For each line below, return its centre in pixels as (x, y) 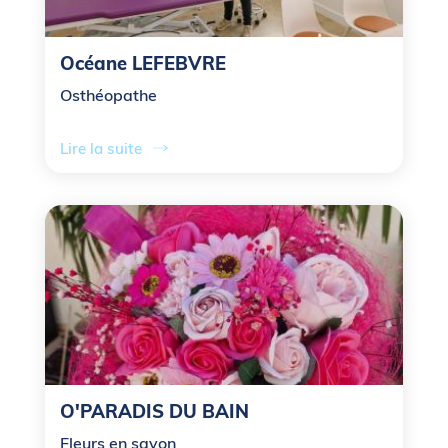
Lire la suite (101, 148)
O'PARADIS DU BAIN (154, 411)
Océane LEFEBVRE (143, 63)
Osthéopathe (108, 94)
